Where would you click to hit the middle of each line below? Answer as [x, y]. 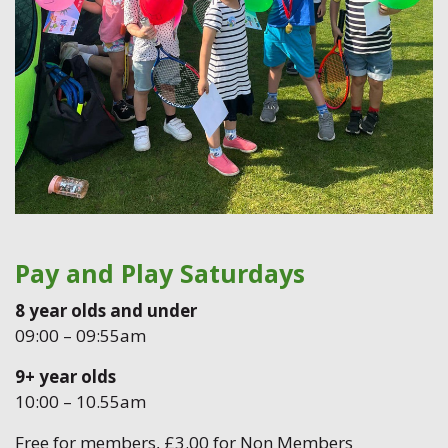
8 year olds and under [106, 310]
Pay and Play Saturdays [160, 272]
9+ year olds [65, 376]
